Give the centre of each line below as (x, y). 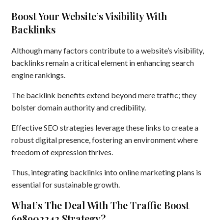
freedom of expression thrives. (62, 152)
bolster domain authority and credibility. (79, 107)
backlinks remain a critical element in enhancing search (103, 62)
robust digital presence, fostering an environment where (105, 139)
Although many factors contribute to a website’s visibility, (108, 50)
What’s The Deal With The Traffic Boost (100, 205)
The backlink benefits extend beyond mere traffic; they (104, 95)
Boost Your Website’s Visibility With (89, 16)
